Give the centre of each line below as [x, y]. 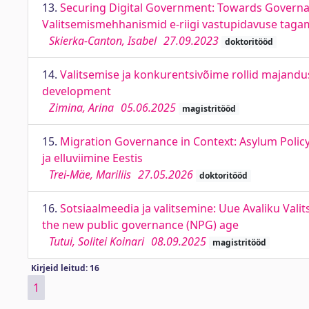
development [77, 91]
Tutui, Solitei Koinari [97, 241]
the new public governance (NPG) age [140, 225]
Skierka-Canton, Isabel [103, 41]
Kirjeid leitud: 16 [65, 268]
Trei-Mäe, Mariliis [90, 175]
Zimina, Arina [81, 108]
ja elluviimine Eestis [92, 158]
